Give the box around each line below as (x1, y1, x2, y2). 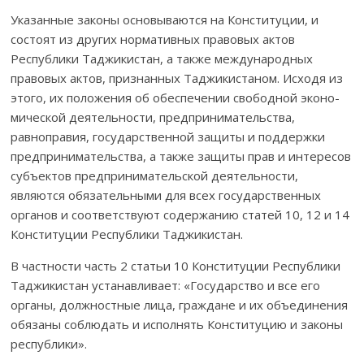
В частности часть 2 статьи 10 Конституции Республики (11, 257, 341, 274)
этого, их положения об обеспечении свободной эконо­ (11, 89, 340, 106)
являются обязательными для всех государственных (11, 186, 322, 203)
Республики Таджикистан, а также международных (11, 50, 314, 67)
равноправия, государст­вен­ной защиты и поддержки (11, 128, 326, 145)
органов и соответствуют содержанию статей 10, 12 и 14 (11, 206, 350, 223)
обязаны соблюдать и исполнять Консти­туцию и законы (11, 315, 344, 332)
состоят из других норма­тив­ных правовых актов (11, 30, 296, 47)
